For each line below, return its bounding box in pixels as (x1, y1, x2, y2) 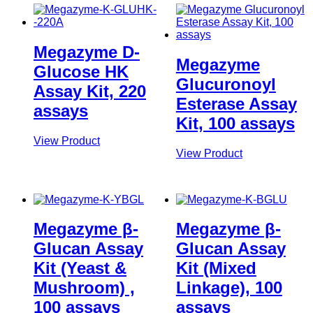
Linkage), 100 (175, 278, 282, 298)
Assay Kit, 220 (34, 81, 146, 101)
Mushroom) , (34, 278, 135, 298)
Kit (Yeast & (34, 259, 126, 278)
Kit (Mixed (175, 259, 256, 278)
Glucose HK (34, 61, 129, 81)
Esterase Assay (175, 94, 297, 113)
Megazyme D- (34, 42, 140, 61)
